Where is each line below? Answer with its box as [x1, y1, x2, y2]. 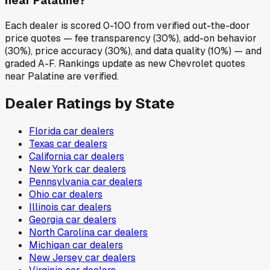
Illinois [29, 201, 58, 214]
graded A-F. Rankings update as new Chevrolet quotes [5, 57, 245, 70]
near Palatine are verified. [5, 69, 119, 83]
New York [29, 163, 73, 176]
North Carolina [29, 226, 95, 239]
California [29, 150, 71, 163]
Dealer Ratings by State [5, 94, 175, 113]
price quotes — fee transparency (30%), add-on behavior [5, 31, 257, 45]
